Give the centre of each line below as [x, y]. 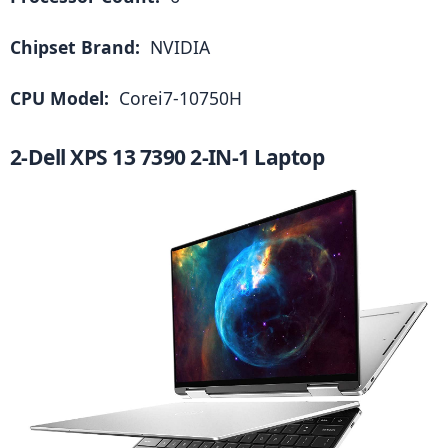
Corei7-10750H [178, 98]
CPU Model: [62, 98]
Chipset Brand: [77, 47]
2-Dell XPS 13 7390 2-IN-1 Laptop [167, 157]
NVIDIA [177, 47]
